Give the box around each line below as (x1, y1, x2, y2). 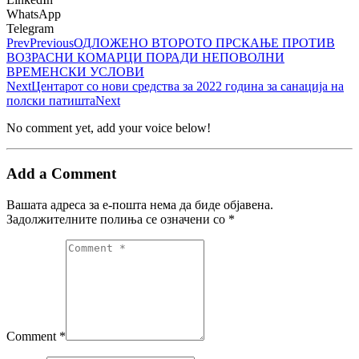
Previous (30, 36, 74, 50)
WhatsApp (6, 7, 61, 22)
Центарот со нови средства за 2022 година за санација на (31, 79, 344, 94)
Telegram (6, 22, 54, 36)
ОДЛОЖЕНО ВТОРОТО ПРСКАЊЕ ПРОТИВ (74, 36, 335, 50)
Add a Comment (6, 165, 116, 183)
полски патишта (6, 94, 95, 108)
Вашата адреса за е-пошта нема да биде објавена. (6, 197, 273, 212)
